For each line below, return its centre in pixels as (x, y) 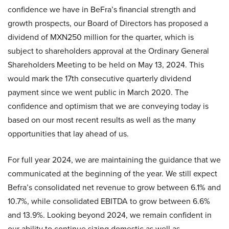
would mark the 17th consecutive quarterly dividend (99, 79)
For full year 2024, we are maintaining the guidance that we (114, 160)
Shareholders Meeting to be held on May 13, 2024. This (106, 65)
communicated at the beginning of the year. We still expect (112, 174)
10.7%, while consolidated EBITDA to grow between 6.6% (109, 201)
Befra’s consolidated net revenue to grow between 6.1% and (114, 188)
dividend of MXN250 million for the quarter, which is (101, 37)
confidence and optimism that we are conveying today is (108, 106)
